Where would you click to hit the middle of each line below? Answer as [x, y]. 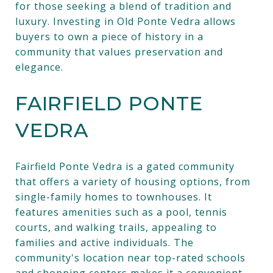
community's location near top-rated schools [130, 257]
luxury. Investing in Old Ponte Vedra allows [126, 21]
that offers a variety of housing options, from [133, 181]
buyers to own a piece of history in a [109, 36]
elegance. [39, 67]
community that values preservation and [119, 51]
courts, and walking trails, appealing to [116, 227]
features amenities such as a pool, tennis [121, 212]
